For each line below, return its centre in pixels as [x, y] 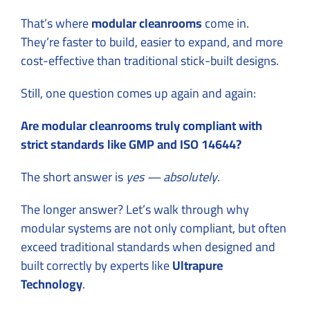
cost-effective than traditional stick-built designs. [150, 60]
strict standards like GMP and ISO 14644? [131, 144]
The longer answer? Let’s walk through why [135, 209]
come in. [226, 23]
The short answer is [73, 176]
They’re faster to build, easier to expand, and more [152, 42]
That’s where [56, 23]
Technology [52, 284]
